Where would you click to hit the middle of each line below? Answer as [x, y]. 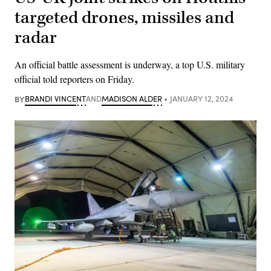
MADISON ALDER [132, 98]
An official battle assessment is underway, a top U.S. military [130, 64]
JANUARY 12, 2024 [201, 98]
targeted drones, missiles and [124, 18]
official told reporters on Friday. [74, 79]
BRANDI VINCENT [55, 98]
